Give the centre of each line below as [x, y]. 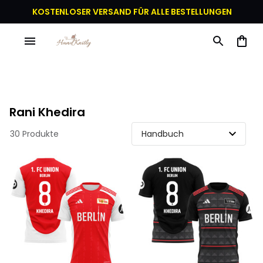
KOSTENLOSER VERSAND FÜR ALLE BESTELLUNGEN [132, 11]
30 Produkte [34, 134]
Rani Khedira [47, 112]
